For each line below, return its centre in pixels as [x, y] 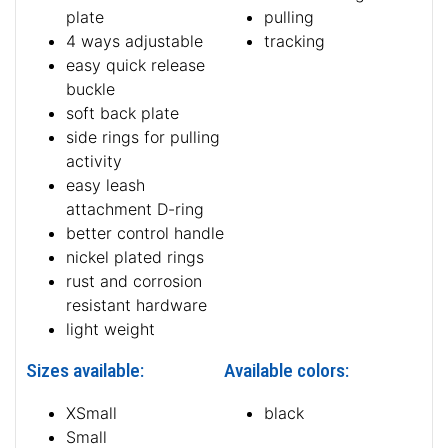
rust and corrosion [134, 281]
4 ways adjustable [134, 41]
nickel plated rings [135, 257]
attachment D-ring [135, 209]
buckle [90, 89]
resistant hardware [136, 305]
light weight [110, 329]
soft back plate [122, 113]
